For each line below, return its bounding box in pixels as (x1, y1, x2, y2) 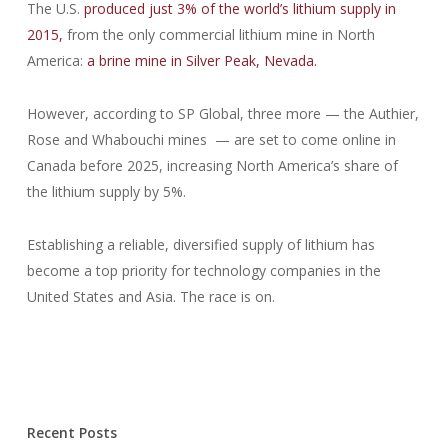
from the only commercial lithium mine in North (66, 25, 375, 44)
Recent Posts (26, 423, 117, 442)
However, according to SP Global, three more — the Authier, (26, 104, 419, 123)
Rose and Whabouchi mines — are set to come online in (26, 130, 396, 149)
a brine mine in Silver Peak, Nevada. (86, 51, 317, 70)
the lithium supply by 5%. (26, 182, 186, 201)
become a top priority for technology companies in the (26, 261, 381, 280)
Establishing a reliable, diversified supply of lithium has (26, 235, 375, 254)
